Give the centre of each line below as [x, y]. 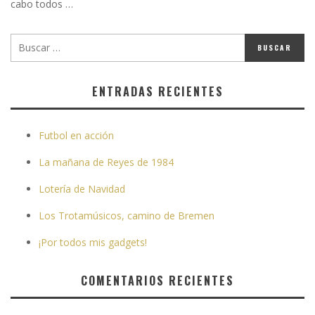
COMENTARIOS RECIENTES [157, 280]
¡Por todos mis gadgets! [93, 242]
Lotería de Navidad [82, 188]
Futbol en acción [76, 135]
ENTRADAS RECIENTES [157, 91]
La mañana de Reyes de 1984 [106, 162]
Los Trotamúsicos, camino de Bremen [127, 215]
